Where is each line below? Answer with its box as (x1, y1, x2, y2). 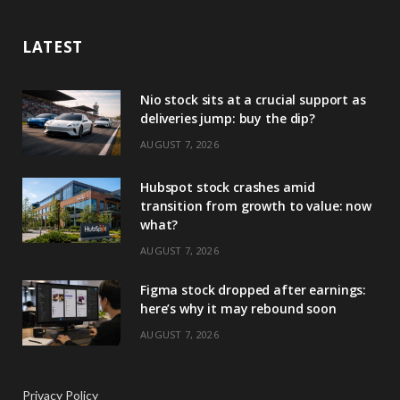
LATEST (22, 36, 84, 57)
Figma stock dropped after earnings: (140, 280, 367, 298)
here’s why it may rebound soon (140, 299, 337, 317)
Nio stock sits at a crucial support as (140, 90, 366, 108)
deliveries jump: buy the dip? (140, 109, 315, 127)
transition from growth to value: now (140, 196, 371, 214)
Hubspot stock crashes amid (140, 178, 315, 196)
